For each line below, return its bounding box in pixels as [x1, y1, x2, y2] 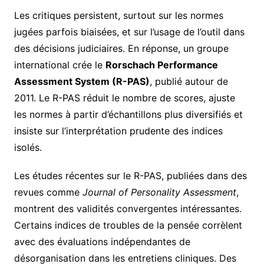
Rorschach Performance [105, 59, 218, 71]
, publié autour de [149, 75, 228, 88]
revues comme [14, 186, 82, 199]
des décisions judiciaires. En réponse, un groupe [14, 42, 229, 55]
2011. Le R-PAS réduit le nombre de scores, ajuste [14, 92, 235, 104]
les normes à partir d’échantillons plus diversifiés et [14, 108, 243, 121]
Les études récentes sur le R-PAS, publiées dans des [14, 170, 247, 182]
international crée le [14, 59, 105, 71]
